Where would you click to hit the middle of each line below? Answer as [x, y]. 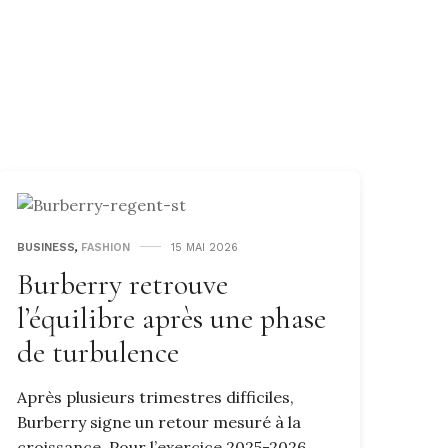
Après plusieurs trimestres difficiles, [155, 396]
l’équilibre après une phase [171, 318]
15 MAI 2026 [204, 247]
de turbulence [98, 352]
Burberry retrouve [122, 284]
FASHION [105, 247]
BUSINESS [46, 247]
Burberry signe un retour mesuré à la [159, 421]
